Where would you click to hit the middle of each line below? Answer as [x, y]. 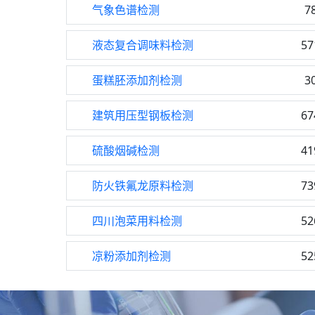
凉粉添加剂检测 [131, 256]
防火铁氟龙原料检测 [143, 186]
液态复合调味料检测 [143, 45]
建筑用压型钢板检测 [143, 115]
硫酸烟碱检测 [126, 150]
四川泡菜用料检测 [137, 221]
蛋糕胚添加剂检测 [137, 80]
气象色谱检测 [126, 10]
